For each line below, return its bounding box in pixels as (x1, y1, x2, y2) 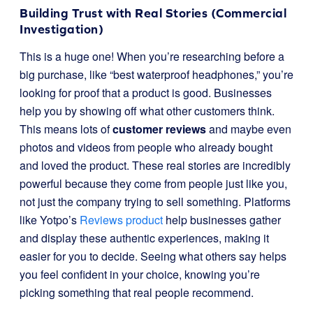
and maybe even (206, 121, 291, 137)
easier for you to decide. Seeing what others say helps (20, 248, 286, 264)
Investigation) (20, 22, 103, 36)
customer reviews (112, 121, 206, 137)
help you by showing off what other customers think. (20, 103, 275, 119)
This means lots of (20, 121, 112, 137)
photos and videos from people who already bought (20, 139, 272, 155)
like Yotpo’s (20, 212, 80, 228)
